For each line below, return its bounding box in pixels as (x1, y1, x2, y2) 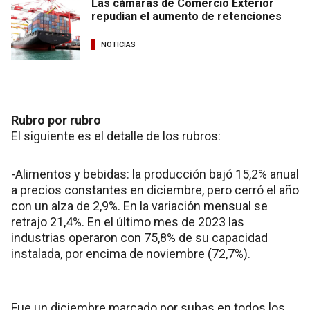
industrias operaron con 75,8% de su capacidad (11, 230, 268, 245)
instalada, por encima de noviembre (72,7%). (11, 246, 250, 261)
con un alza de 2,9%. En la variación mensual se (11, 198, 268, 213)
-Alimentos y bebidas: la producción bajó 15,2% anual (11, 166, 299, 181)
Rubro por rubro (11, 112, 101, 127)
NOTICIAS (101, 40, 136, 50)
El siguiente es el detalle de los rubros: (11, 128, 221, 143)
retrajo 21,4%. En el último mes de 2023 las (11, 214, 244, 229)
